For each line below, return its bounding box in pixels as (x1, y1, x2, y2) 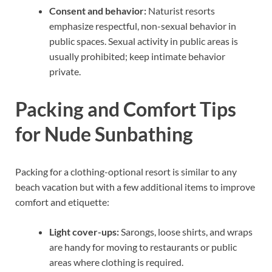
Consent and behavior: (49, 5, 146, 17)
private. (49, 66, 81, 78)
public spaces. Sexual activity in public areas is (49, 35, 238, 47)
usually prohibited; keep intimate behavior (49, 50, 225, 63)
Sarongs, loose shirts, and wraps (119, 225, 253, 237)
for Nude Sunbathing (15, 122, 193, 146)
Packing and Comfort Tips (15, 97, 236, 121)
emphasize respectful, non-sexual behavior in (49, 20, 236, 32)
